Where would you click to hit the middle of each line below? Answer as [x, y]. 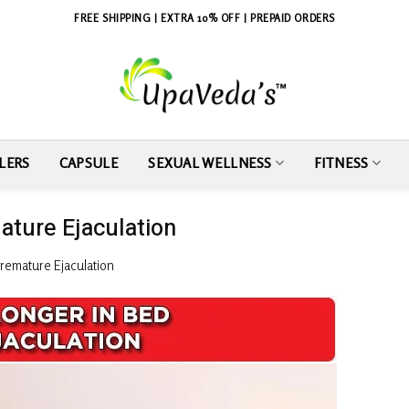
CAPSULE [89, 163]
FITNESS [341, 163]
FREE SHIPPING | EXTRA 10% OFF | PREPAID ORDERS [204, 19]
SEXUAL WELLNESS [210, 163]
